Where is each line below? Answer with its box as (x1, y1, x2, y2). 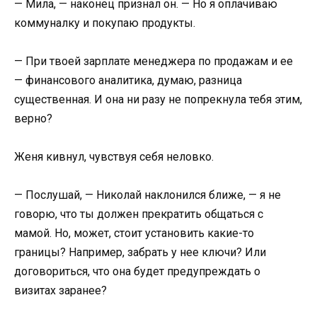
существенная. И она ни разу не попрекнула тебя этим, (14, 92, 302, 106)
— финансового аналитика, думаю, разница (14, 73, 242, 87)
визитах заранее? (14, 284, 107, 298)
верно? (14, 111, 52, 125)
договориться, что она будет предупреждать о (14, 265, 260, 279)
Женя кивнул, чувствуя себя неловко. (14, 149, 214, 163)
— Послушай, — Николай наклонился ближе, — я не (14, 188, 281, 202)
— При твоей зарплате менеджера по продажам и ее (14, 54, 293, 68)
